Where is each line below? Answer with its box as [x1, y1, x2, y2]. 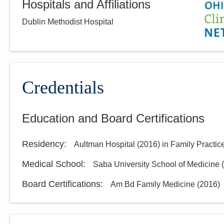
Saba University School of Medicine [93, 159, 219, 168]
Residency [22, 138, 64, 149]
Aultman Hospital [74, 139, 135, 148]
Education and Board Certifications [22, 111, 204, 125]
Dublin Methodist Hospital [22, 17, 113, 26]
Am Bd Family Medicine [110, 179, 195, 188]
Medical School [22, 158, 83, 169]
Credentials [22, 77, 104, 97]
